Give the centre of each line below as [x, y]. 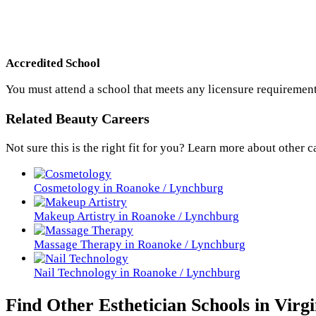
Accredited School [53, 63]
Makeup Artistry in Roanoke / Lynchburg [136, 217]
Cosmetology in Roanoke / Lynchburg [129, 188]
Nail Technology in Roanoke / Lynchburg [137, 273]
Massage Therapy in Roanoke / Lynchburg [140, 245]
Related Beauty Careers [78, 118]
